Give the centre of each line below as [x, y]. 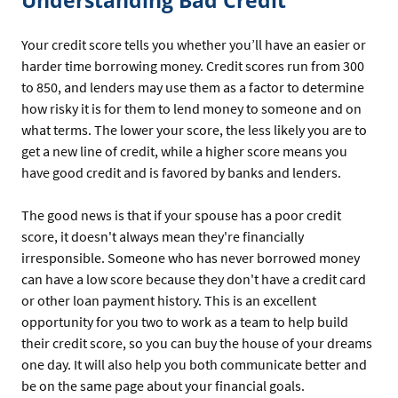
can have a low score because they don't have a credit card [194, 279]
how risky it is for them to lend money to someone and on [191, 108]
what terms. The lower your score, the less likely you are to [194, 129]
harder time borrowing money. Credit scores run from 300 [193, 65]
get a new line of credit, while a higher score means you [184, 151]
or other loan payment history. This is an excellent [169, 300]
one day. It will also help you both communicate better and [194, 364]
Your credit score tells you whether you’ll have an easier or [194, 44]
